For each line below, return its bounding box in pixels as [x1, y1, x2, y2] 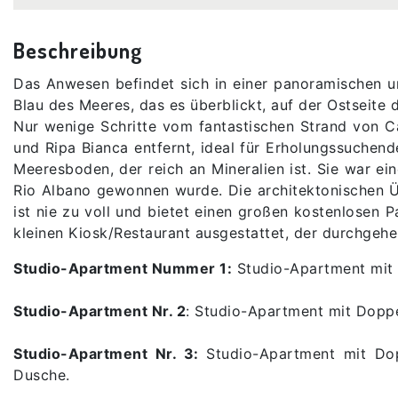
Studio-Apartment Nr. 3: [13, 344, 207, 362]
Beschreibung [13, 36, 143, 64]
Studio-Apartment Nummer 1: [13, 259, 232, 277]
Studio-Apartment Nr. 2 [13, 301, 186, 320]
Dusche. [13, 365, 70, 384]
